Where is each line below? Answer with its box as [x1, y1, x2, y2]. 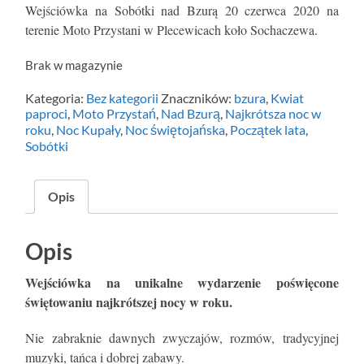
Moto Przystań [72, 106, 157, 122]
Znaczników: [161, 90, 235, 106]
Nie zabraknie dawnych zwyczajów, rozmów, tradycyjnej [25, 329, 339, 347]
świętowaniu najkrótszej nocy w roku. [25, 292, 233, 312]
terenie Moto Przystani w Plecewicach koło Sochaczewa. [25, 21, 318, 39]
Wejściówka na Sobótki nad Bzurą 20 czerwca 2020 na [25, 2, 339, 19]
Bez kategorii [86, 90, 159, 106]
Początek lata [230, 122, 306, 138]
